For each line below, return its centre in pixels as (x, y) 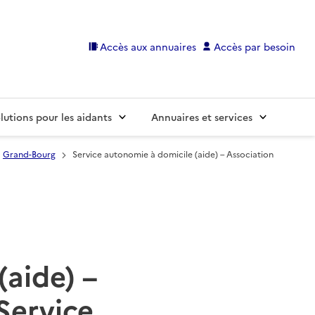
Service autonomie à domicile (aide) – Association (173, 154)
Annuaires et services (202, 117)
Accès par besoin (255, 46)
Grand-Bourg (29, 154)
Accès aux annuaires (148, 46)
